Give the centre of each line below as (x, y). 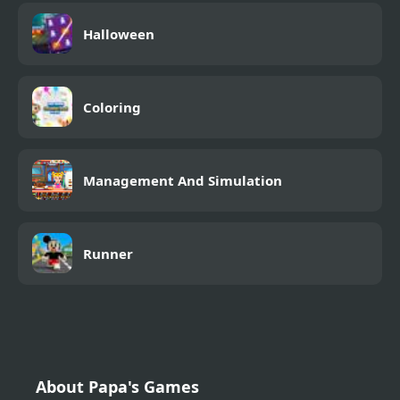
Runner (108, 253)
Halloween (119, 33)
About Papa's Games (117, 386)
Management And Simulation (183, 180)
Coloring (112, 107)
